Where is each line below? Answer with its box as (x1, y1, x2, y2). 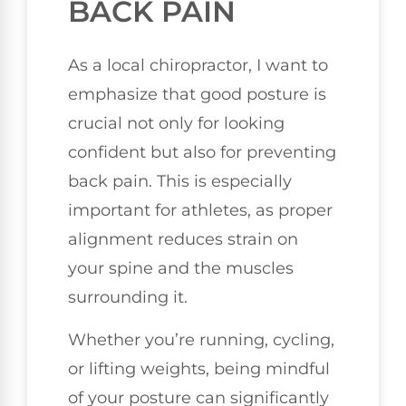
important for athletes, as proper (68, 200, 333, 221)
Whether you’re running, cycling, (68, 329, 334, 350)
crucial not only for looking (68, 113, 285, 134)
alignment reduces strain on (68, 229, 298, 250)
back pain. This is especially (68, 171, 292, 192)
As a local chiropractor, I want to (68, 55, 328, 76)
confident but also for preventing (68, 142, 336, 163)
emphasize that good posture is (68, 84, 326, 105)
